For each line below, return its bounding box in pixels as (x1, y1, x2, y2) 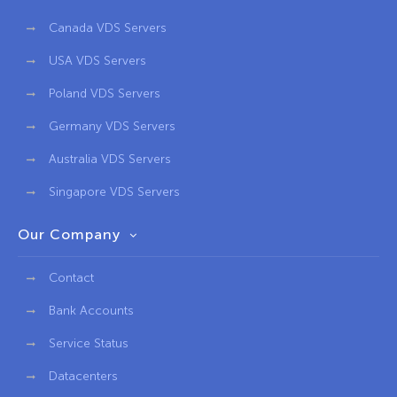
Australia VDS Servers (49, 151, 171, 167)
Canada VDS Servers (49, 19, 167, 35)
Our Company (18, 225, 121, 243)
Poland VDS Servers (49, 85, 160, 101)
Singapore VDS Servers (49, 183, 180, 199)
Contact (49, 269, 94, 285)
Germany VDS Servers (49, 118, 175, 134)
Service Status (49, 335, 128, 351)
